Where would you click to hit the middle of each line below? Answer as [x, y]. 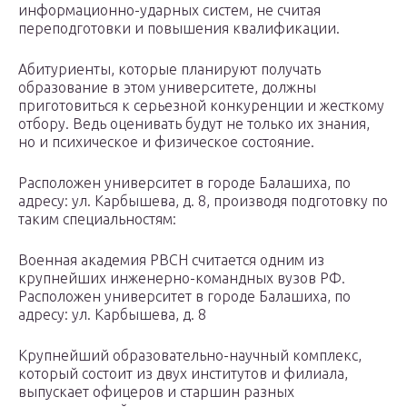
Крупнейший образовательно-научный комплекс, [190, 356]
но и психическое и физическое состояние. [166, 142]
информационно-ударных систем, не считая [169, 10]
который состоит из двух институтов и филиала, [183, 374]
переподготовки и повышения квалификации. [179, 29]
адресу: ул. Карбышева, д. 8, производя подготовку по [203, 201]
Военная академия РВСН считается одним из [171, 260]
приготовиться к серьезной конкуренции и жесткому [201, 106]
